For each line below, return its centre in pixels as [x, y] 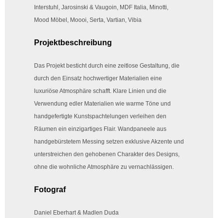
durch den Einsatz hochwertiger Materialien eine [98, 79]
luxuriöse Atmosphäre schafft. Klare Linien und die [100, 91]
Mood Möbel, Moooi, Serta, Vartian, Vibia [88, 20]
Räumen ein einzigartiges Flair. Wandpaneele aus [100, 129]
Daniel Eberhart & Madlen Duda [76, 213]
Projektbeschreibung [73, 43]
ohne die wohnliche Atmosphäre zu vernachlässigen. [104, 167]
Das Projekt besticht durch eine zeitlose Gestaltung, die [107, 66]
